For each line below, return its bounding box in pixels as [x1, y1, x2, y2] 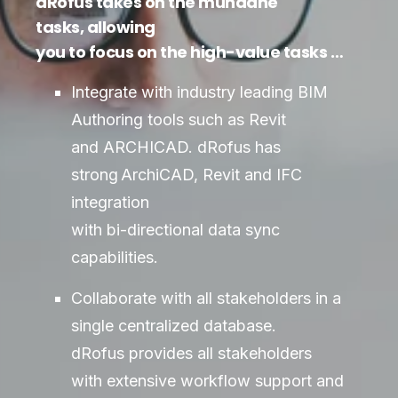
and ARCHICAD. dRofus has [71, 138, 281, 157]
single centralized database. [71, 316, 276, 336]
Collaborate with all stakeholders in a [71, 289, 341, 308]
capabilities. [71, 248, 158, 267]
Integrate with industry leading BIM [71, 83, 328, 102]
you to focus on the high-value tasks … [36, 41, 343, 64]
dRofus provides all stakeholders [71, 344, 312, 363]
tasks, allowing [36, 16, 155, 39]
